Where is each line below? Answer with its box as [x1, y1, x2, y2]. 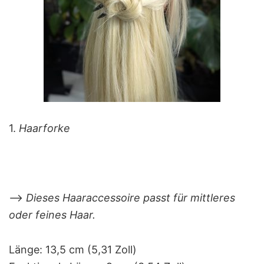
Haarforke [19, 121, 70, 134]
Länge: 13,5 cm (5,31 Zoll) [9, 243, 137, 256]
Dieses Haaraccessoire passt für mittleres [23, 191, 235, 204]
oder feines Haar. [9, 208, 95, 221]
